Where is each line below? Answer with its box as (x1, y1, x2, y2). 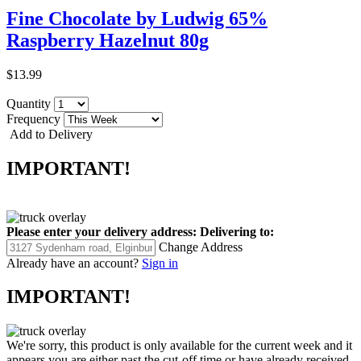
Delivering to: (200, 224, 274, 239)
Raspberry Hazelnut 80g (6, 29, 209, 51)
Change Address (159, 239, 243, 254)
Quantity (6, 96, 54, 110)
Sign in (142, 255, 178, 270)
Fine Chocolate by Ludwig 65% (6, 7, 268, 29)
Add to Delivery (6, 127, 93, 141)
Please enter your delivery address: (6, 224, 197, 239)
